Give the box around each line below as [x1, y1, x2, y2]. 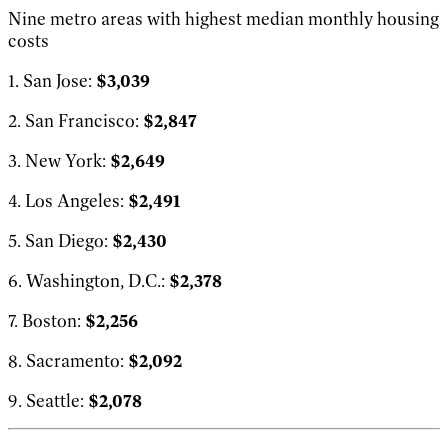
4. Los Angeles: [8, 189, 128, 212]
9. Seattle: [8, 389, 88, 412]
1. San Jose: [8, 69, 96, 92]
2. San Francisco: [8, 109, 143, 132]
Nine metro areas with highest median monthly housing [8, 7, 439, 30]
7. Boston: [8, 309, 85, 332]
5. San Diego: [8, 229, 112, 252]
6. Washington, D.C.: [8, 269, 169, 292]
